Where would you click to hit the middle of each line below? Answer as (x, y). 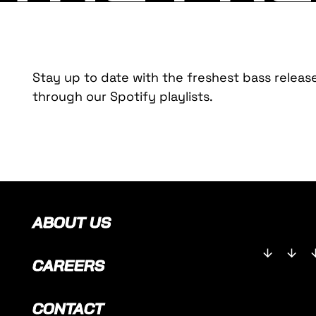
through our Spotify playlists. (122, 96)
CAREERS (68, 266)
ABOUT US (71, 223)
